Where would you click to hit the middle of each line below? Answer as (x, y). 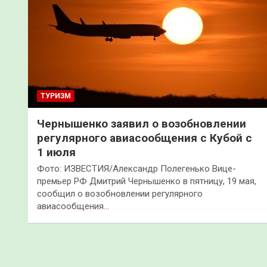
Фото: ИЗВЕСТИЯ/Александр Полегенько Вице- (136, 168)
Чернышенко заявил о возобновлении (142, 123)
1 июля (56, 152)
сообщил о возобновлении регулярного (120, 193)
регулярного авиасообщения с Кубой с (145, 138)
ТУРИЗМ (56, 96)
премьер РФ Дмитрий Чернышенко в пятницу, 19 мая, (147, 181)
